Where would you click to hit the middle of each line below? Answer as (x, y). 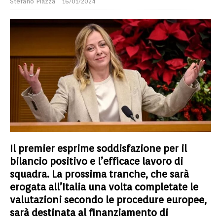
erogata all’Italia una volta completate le (104, 187)
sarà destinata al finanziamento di (89, 213)
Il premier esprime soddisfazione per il (98, 149)
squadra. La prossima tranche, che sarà (99, 174)
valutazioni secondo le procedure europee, (108, 200)
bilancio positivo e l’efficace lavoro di (96, 162)
